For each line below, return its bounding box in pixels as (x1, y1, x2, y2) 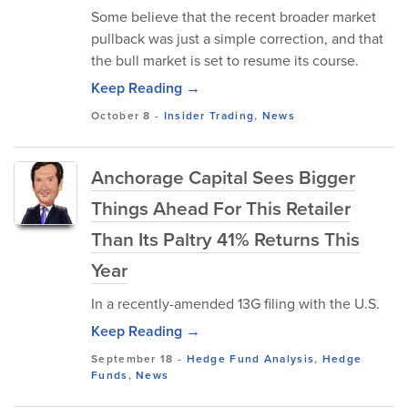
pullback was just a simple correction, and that (91, 28, 383, 48)
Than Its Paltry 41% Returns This (91, 225, 360, 252)
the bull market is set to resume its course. (91, 50, 359, 70)
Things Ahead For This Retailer (91, 194, 351, 221)
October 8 (91, 107, 151, 123)
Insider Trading (163, 107, 255, 123)
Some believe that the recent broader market (91, 6, 376, 26)
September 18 (91, 351, 174, 366)
